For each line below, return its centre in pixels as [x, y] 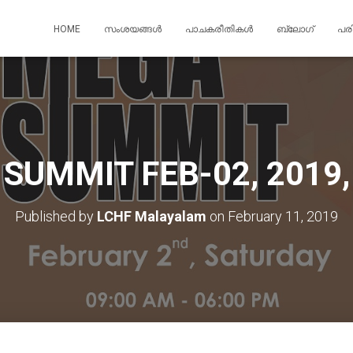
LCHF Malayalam [152, 216]
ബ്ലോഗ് [295, 29]
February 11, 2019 [283, 216]
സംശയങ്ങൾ [133, 29]
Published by [56, 216]
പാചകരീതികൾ [219, 29]
